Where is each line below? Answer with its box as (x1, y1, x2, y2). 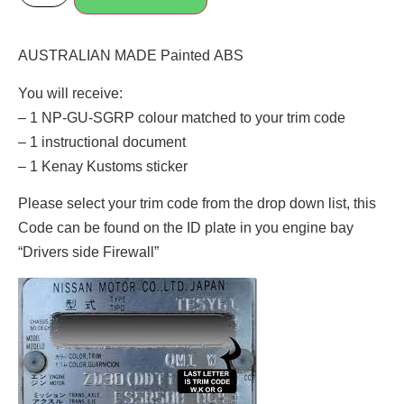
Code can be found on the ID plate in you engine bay (18, 220, 353, 236)
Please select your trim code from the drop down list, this (18, 196, 376, 212)
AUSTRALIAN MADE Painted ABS (18, 48, 243, 64)
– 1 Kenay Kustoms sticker (18, 158, 188, 174)
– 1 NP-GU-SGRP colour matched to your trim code (18, 109, 345, 125)
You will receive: (18, 85, 123, 101)
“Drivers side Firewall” (18, 244, 159, 261)
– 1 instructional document (18, 133, 186, 150)
